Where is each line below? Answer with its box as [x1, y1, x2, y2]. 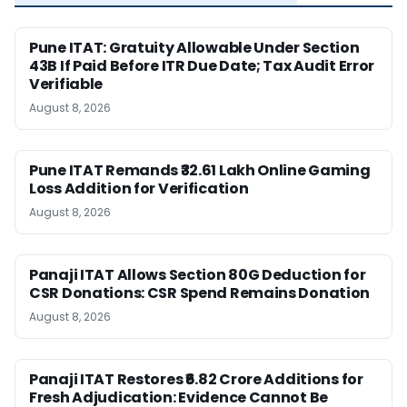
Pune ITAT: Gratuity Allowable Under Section [29, 37, 360, 59]
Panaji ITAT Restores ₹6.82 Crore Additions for [29, 369, 363, 391]
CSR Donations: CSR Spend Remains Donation [29, 283, 371, 304]
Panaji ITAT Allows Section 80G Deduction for [29, 264, 366, 286]
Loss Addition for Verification [29, 178, 249, 200]
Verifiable [29, 74, 104, 95]
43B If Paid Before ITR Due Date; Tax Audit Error [29, 55, 375, 77]
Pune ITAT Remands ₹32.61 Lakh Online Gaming [29, 160, 371, 182]
